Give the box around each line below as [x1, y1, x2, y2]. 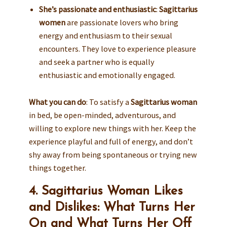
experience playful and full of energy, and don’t [28, 136, 193, 146]
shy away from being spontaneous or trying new [28, 149, 197, 160]
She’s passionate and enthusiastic [39, 4, 156, 15]
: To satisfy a [86, 96, 131, 107]
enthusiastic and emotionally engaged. [39, 70, 175, 81]
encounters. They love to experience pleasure [39, 44, 196, 54]
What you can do [28, 96, 86, 107]
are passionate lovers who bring [65, 17, 178, 28]
